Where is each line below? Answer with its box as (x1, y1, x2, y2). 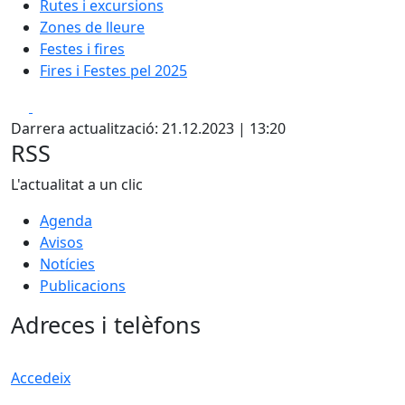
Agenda (40, 211, 92, 231)
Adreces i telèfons (11, 309, 201, 340)
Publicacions (40, 276, 126, 296)
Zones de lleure (40, 17, 145, 37)
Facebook (32, 96, 98, 116)
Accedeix (11, 368, 71, 388)
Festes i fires (40, 39, 125, 59)
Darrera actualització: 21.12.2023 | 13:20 (11, 118, 286, 138)
